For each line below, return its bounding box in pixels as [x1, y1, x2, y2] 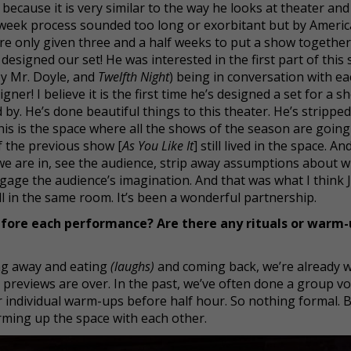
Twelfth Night [98, 68, 169, 85]
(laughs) [110, 258, 154, 275]
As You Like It [122, 137, 194, 154]
